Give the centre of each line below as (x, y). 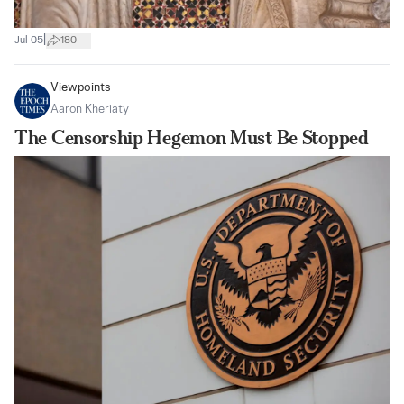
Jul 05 (29, 40)
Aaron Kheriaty (90, 110)
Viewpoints (81, 88)
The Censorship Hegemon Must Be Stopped (192, 138)
